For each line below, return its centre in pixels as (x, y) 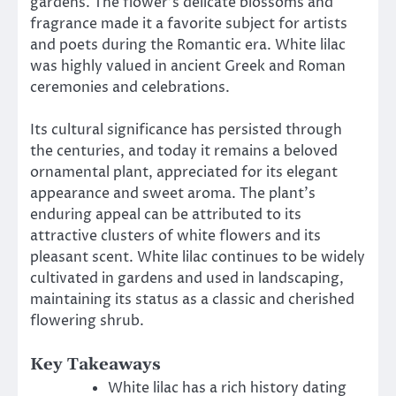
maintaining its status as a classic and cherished (192, 299)
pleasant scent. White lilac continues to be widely (198, 257)
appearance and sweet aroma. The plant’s (173, 193)
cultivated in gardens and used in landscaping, (187, 278)
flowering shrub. (87, 320)
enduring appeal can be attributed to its (166, 214)
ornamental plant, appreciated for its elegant (184, 172)
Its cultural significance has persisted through (186, 129)
